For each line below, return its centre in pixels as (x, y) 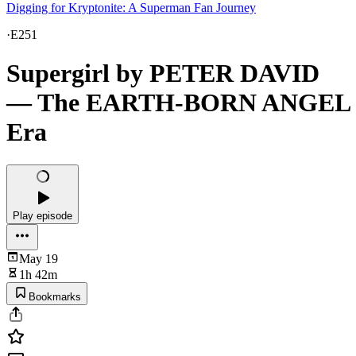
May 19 (39, 258)
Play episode (43, 215)
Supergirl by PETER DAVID (163, 74)
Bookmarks (55, 296)
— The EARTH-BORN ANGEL (178, 103)
